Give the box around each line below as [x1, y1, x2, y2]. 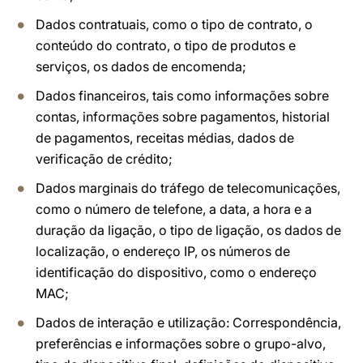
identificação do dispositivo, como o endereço [36, 264, 317, 280]
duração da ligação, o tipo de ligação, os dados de [36, 222, 341, 238]
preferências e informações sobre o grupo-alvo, [36, 335, 326, 352]
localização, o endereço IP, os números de [36, 243, 290, 259]
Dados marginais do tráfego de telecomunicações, [36, 180, 340, 196]
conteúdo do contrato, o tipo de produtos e [36, 37, 296, 53]
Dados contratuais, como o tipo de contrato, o [36, 16, 313, 32]
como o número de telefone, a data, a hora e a [36, 201, 312, 217]
